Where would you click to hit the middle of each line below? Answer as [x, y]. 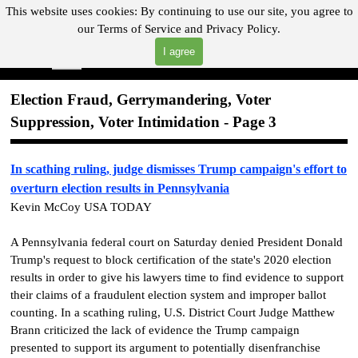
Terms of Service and [150, 29]
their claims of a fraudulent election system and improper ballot [168, 294]
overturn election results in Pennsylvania [120, 188]
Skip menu [89, 56]
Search [67, 63]
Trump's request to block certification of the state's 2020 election [171, 259]
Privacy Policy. [242, 29]
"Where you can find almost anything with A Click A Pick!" [168, 41]
